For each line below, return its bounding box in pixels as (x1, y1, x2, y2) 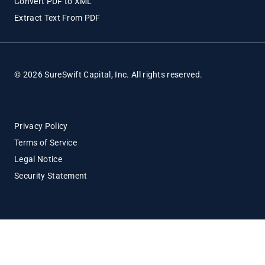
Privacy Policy (14, 121, 68, 131)
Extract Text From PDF (14, 13, 101, 23)
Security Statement (14, 171, 88, 181)
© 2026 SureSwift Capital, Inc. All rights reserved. (14, 70, 203, 80)
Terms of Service (14, 138, 77, 148)
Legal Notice (14, 154, 62, 164)
